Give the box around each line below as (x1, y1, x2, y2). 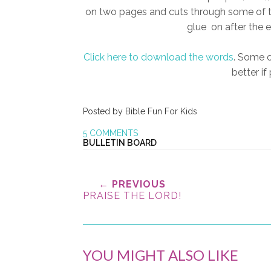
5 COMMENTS (83, 128, 138, 138)
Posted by (83, 106, 125, 116)
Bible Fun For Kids (125, 106, 197, 116)
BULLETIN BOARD (83, 137, 157, 148)
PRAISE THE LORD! (83, 189, 181, 201)
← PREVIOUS (99, 178, 166, 190)
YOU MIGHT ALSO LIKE (83, 246, 238, 264)
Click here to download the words (83, 51, 233, 63)
